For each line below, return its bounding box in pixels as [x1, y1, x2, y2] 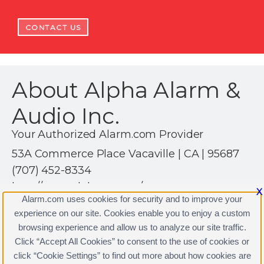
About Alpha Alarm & [12, 76, 240, 103]
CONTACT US [25, 22, 81, 32]
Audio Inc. [12, 102, 120, 129]
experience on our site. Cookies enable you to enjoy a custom [14, 208, 250, 218]
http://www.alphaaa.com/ [12, 180, 143, 193]
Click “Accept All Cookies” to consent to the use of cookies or [15, 236, 249, 246]
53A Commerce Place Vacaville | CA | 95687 [12, 147, 239, 160]
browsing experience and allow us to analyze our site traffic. [18, 222, 246, 232]
